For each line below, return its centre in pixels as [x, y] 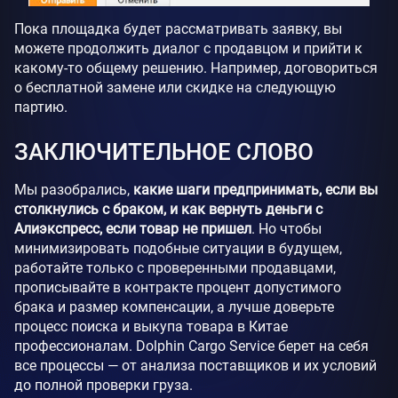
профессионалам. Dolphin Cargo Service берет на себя [191, 346]
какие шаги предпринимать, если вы [255, 190]
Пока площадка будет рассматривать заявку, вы [178, 29]
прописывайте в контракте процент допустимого [178, 288]
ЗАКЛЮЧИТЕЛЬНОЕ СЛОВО [164, 152]
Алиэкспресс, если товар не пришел [133, 229]
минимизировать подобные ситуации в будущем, [178, 249]
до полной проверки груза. [103, 386]
